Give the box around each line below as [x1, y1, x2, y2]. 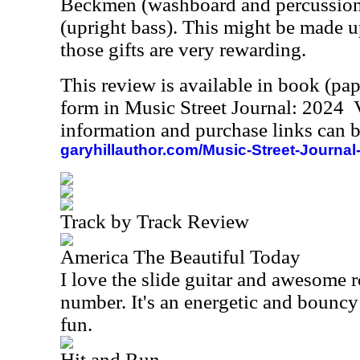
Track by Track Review [60, 211, 249, 232]
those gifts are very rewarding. [60, 39, 306, 60]
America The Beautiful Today [60, 246, 301, 268]
